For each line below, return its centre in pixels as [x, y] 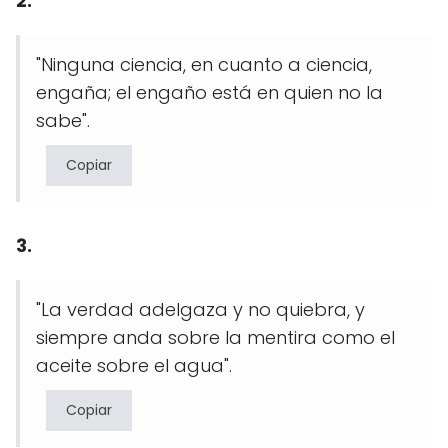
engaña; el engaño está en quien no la [209, 92]
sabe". [63, 120]
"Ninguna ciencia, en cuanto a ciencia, [204, 64]
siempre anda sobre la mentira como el [215, 337]
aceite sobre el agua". [134, 365]
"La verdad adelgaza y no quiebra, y [200, 309]
